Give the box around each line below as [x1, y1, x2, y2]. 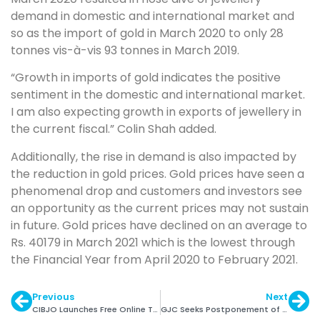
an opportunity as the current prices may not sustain [11, 199, 309, 216]
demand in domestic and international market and [11, 8, 294, 24]
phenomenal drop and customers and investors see [11, 182, 302, 199]
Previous [32, 290, 74, 303]
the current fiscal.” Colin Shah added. [11, 121, 216, 138]
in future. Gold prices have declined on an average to [11, 216, 307, 234]
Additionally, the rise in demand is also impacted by [11, 148, 296, 165]
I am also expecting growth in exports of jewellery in [11, 104, 301, 121]
